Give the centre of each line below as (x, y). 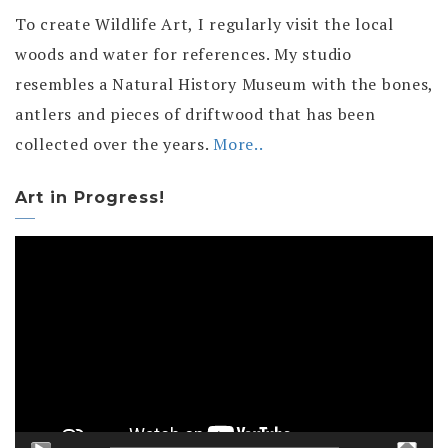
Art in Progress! (90, 198)
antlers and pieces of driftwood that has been (195, 114)
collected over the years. (114, 144)
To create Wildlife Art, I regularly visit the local (204, 24)
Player (39, 280)
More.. (238, 144)
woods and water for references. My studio (183, 54)
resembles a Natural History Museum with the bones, (224, 84)
